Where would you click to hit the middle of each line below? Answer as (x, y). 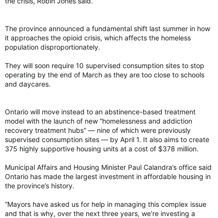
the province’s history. (40, 186)
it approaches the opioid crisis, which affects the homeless (98, 38)
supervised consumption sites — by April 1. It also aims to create (107, 139)
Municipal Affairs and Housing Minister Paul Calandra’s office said (108, 167)
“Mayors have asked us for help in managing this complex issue (106, 204)
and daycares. (28, 84)
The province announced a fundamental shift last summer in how (108, 28)
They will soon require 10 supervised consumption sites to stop (105, 65)
